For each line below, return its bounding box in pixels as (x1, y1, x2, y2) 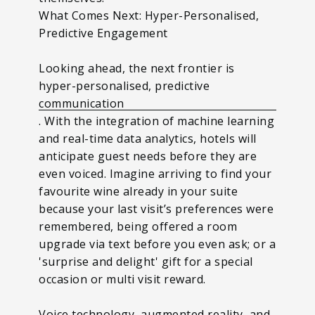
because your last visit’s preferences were (39, 200, 274, 217)
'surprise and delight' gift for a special (39, 253, 253, 269)
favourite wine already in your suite (39, 183, 238, 199)
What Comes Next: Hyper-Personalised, (39, 7, 259, 23)
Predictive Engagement (39, 25, 168, 41)
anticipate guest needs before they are (39, 148, 257, 164)
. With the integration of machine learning (39, 112, 274, 129)
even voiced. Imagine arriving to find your (39, 165, 271, 181)
